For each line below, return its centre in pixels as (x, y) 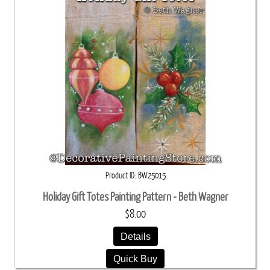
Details (135, 236)
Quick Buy (135, 258)
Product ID (120, 176)
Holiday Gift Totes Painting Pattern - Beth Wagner (135, 196)
